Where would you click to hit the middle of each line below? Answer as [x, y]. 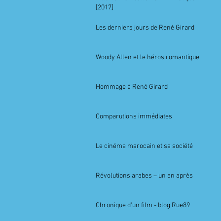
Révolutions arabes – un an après [144, 176]
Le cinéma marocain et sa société [144, 146]
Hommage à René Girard [132, 87]
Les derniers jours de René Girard [145, 28]
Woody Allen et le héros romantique [147, 57]
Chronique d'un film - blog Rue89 [143, 205]
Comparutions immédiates [134, 117]
